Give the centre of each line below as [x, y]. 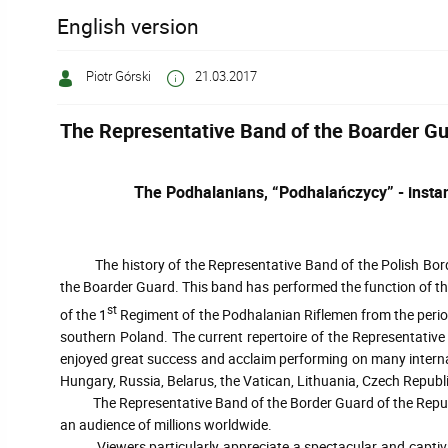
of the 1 [83, 314]
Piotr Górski [116, 76]
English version [128, 26]
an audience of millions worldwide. [165, 424]
